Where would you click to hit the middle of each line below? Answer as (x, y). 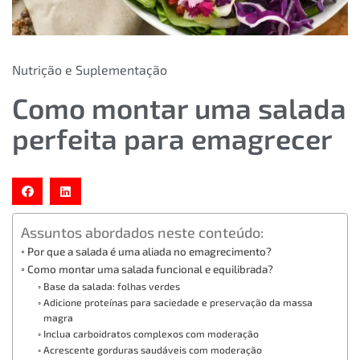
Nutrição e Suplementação (90, 70)
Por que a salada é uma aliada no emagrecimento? (149, 251)
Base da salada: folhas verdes (111, 286)
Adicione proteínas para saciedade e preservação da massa (178, 302)
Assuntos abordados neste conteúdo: (142, 233)
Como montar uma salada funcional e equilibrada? (150, 269)
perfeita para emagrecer (172, 138)
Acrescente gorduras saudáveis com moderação (152, 350)
